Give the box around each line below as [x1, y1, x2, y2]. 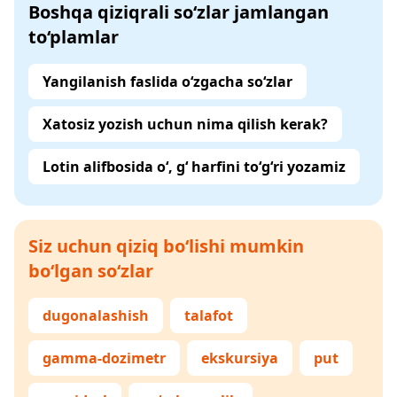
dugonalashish [43, 306, 149, 325]
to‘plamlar [28, 25, 119, 49]
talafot [184, 306, 233, 325]
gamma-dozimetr [43, 348, 166, 368]
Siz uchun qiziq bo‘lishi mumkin [28, 234, 304, 258]
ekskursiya [201, 348, 278, 368]
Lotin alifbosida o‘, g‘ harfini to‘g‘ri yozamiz [43, 157, 346, 176]
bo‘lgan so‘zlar [28, 259, 153, 283]
